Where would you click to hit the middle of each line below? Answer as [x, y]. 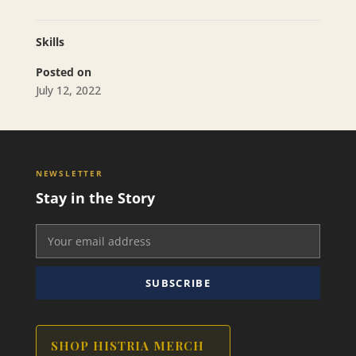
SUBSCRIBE [178, 283]
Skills [50, 42]
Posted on [63, 72]
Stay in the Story [95, 198]
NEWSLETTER [69, 174]
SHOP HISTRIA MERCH [127, 346]
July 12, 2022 [68, 91]
